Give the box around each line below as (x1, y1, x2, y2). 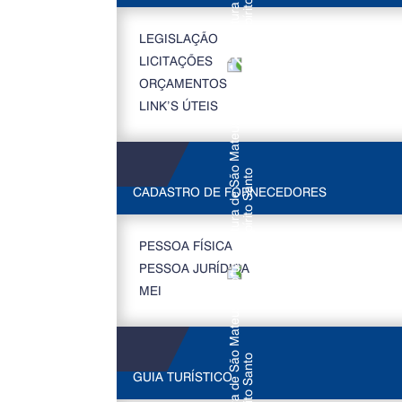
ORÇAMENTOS (138, 74, 227, 92)
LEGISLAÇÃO (138, 30, 218, 47)
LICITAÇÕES (138, 52, 213, 69)
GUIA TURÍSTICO (132, 368, 232, 385)
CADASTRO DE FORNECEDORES (132, 183, 327, 200)
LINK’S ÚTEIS (138, 97, 218, 114)
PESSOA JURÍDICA (138, 259, 249, 276)
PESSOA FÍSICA (138, 237, 232, 254)
